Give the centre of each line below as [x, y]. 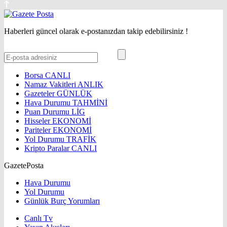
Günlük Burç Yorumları [62, 201]
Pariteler [39, 130]
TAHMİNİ [90, 102]
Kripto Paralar [48, 148]
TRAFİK [81, 139]
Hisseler [38, 121]
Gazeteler [41, 93]
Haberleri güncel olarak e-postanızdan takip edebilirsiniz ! [96, 31]
